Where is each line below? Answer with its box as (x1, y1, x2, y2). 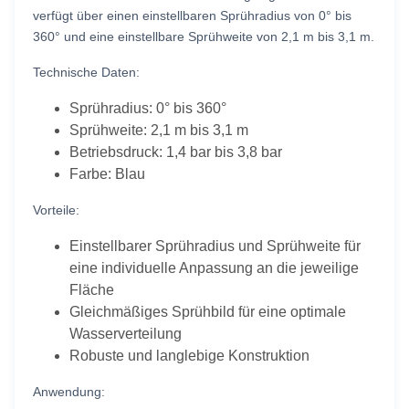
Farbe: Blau (69, 165, 145, 182)
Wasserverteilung (69, 325, 182, 341)
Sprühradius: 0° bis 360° (69, 100, 226, 116)
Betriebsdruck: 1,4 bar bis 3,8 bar (69, 143, 282, 160)
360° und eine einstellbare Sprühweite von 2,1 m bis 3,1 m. (33, 28, 374, 44)
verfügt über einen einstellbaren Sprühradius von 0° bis (33, 7, 351, 23)
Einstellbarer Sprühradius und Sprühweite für (69, 237, 361, 254)
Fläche (69, 281, 114, 298)
